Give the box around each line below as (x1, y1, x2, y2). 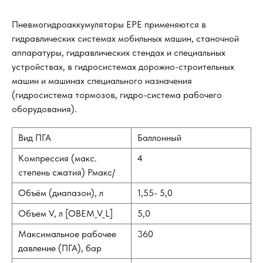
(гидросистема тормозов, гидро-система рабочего (12, 89, 222, 101)
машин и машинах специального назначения (12, 75, 192, 87)
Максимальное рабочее (18, 228, 116, 240)
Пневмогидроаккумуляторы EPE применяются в (12, 19, 206, 31)
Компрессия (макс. (18, 153, 97, 164)
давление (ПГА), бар (18, 242, 102, 254)
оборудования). (12, 103, 77, 115)
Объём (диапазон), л (18, 187, 103, 199)
